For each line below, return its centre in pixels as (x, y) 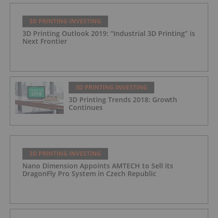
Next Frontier (45, 41)
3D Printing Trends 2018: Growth (123, 99)
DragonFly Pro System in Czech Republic (89, 173)
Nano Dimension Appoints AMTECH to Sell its (98, 165)
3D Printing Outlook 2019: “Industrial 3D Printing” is (109, 33)
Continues (86, 107)
